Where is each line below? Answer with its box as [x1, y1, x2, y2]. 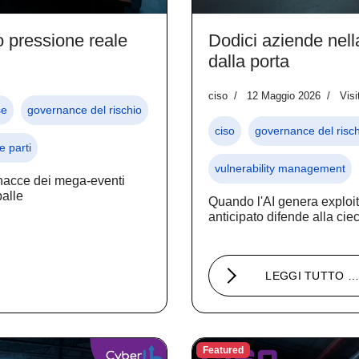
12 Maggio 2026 [247, 89, 321, 102]
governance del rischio [27, 103, 142, 116]
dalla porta [208, 50, 289, 71]
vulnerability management [215, 161, 345, 175]
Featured [202, 344, 244, 356]
